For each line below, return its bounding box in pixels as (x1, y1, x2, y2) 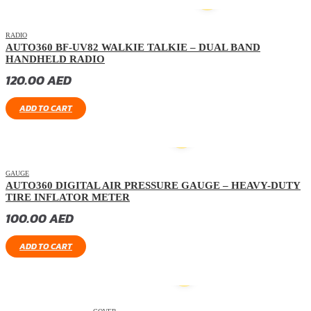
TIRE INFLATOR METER (6, 192, 130, 203)
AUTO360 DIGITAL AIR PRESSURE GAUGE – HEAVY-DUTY (6, 180, 301, 192)
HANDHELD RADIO (6, 53, 105, 65)
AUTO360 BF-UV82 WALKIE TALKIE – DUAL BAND (6, 42, 260, 53)
